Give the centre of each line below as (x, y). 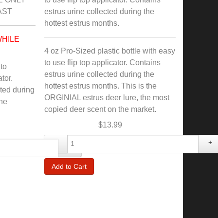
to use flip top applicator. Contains (102, 63)
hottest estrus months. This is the (100, 86)
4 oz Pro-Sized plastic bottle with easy (110, 51)
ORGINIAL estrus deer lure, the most (107, 98)
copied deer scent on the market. (100, 109)
